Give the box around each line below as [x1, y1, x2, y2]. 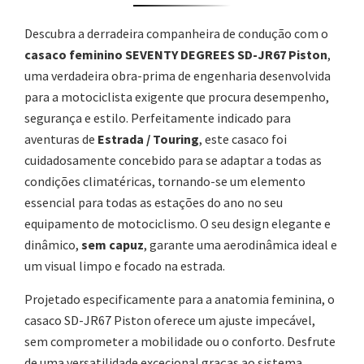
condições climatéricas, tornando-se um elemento [24, 173, 305, 190]
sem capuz [81, 236, 144, 253]
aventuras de [24, 131, 97, 148]
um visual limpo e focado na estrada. [24, 258, 225, 275]
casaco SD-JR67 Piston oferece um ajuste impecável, [24, 312, 315, 329]
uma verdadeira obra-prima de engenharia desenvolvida [24, 67, 331, 84]
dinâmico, [24, 236, 81, 253]
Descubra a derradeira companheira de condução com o [24, 25, 328, 42]
